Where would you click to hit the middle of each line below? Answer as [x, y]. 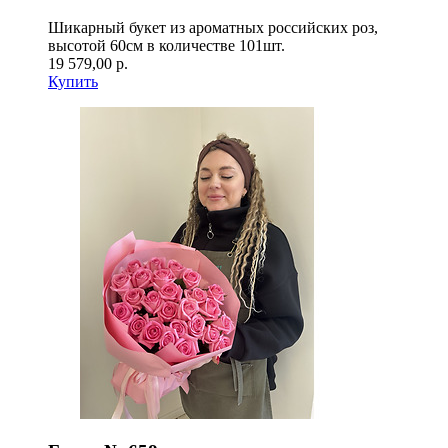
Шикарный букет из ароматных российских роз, [213, 27]
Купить [73, 81]
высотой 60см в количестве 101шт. [166, 45]
